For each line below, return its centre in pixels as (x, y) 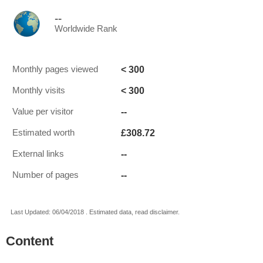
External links (38, 154)
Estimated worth (43, 133)
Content (30, 241)
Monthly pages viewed (55, 69)
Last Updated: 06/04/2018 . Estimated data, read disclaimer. (95, 212)
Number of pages (45, 175)
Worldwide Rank (86, 29)
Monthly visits (39, 90)
